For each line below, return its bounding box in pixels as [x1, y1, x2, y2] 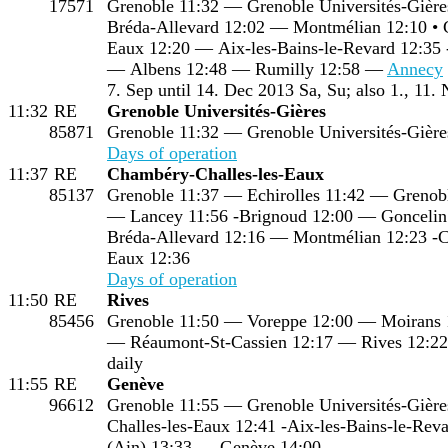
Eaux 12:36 [107, 247, 190, 268]
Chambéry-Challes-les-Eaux [107, 163, 324, 184]
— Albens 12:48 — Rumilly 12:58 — [107, 58, 387, 79]
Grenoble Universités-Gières [107, 100, 326, 121]
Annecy [387, 58, 443, 79]
